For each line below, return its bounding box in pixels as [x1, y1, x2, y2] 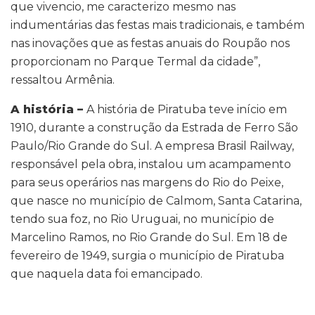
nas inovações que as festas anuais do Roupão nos [11, 36, 290, 50]
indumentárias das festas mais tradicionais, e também [11, 18, 304, 32]
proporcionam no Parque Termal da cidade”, [11, 54, 260, 68]
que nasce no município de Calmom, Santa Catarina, [11, 193, 302, 207]
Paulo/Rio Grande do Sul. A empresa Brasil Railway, [11, 139, 294, 153]
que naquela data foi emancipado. [11, 266, 202, 281]
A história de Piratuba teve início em [86, 102, 287, 116]
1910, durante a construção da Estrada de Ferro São [11, 120, 298, 134]
